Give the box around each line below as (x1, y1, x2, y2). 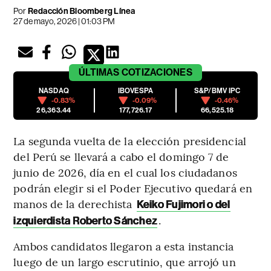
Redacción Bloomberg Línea (27, 6, 135, 17)
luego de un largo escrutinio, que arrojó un (13, 254, 236, 270)
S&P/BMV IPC (194, 87, 241, 96)
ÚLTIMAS (79, 67, 120, 79)
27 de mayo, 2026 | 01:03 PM (13, 16, 116, 27)
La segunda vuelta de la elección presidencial (13, 133, 246, 149)
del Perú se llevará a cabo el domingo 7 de (13, 149, 229, 165)
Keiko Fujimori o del (136, 198, 230, 212)
